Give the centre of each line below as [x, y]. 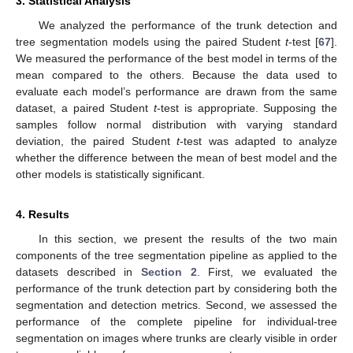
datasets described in [78, 272]
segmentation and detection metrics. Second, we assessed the [176, 305]
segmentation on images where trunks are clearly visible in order [176, 338]
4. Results [43, 215]
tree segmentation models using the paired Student [150, 42]
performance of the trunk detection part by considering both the [176, 289]
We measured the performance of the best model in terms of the [176, 59]
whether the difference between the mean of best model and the [176, 158]
